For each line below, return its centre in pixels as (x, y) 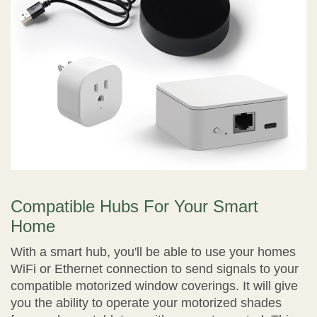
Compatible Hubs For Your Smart (134, 207)
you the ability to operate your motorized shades (146, 303)
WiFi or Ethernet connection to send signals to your (155, 269)
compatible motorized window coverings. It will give (154, 286)
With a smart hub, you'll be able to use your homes (153, 252)
